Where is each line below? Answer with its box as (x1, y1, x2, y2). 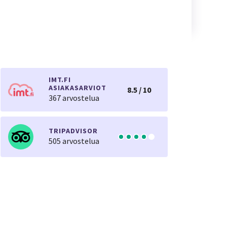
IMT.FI (49, 75, 71, 84)
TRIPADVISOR (49, 126, 98, 135)
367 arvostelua (49, 93, 99, 103)
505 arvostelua (49, 136, 99, 146)
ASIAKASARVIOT (49, 83, 106, 92)
